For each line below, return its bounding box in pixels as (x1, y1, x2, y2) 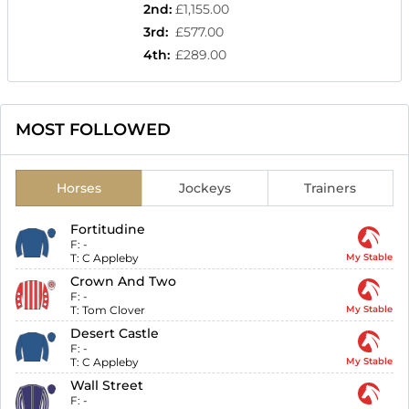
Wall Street (70, 377, 144, 394)
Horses (56, 180, 101, 197)
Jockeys (178, 180, 231, 197)
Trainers (304, 180, 357, 197)
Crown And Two (70, 273, 177, 290)
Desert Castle (70, 325, 160, 342)
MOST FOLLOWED (16, 120, 171, 141)
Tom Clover (82, 303, 146, 318)
